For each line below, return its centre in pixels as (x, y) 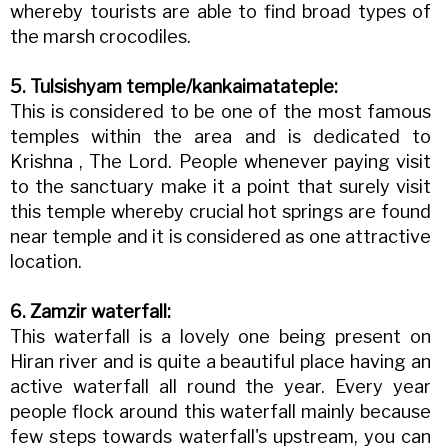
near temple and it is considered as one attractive (221, 237)
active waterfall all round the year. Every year (221, 387)
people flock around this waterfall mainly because (221, 412)
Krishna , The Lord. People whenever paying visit (221, 162)
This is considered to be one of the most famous (221, 112)
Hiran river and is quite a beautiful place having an (221, 362)
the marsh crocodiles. (100, 37)
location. (46, 262)
